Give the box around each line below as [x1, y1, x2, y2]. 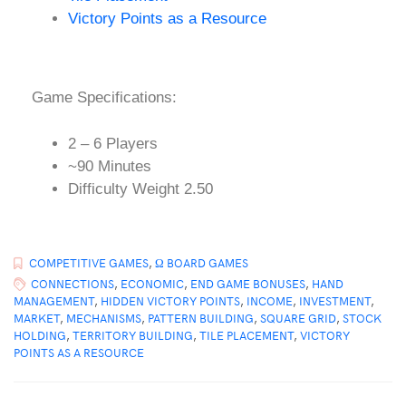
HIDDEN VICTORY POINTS [101, 293, 240, 310]
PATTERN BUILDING [148, 310, 254, 327]
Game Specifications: [32, 89, 177, 107]
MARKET [14, 310, 60, 327]
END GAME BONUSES [190, 275, 305, 293]
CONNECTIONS [31, 275, 114, 293]
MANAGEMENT [14, 293, 94, 310]
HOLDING [14, 327, 66, 344]
